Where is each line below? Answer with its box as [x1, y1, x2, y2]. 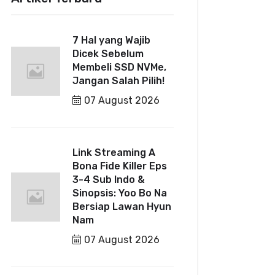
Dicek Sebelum [72, 48, 144, 60]
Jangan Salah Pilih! [72, 75, 165, 87]
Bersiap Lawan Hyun [72, 201, 172, 212]
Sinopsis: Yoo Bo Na [72, 187, 168, 199]
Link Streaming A [72, 147, 156, 158]
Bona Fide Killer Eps [72, 160, 168, 172]
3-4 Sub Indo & [72, 174, 145, 185]
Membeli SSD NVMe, [72, 61, 167, 73]
